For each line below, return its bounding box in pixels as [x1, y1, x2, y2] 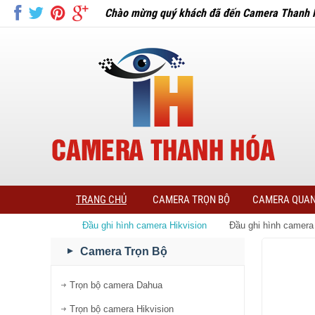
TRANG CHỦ [76, 193, 127, 206]
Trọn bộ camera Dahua [70, 280, 163, 290]
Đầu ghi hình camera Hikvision [89, 220, 207, 231]
